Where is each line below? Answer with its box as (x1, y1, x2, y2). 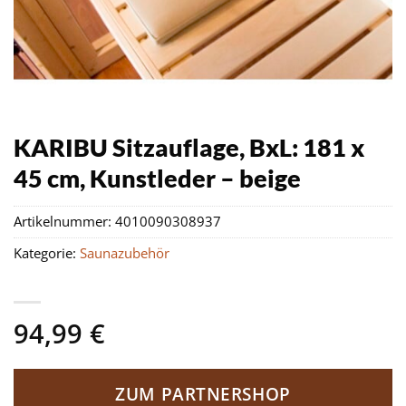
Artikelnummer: (14, 212, 115, 232)
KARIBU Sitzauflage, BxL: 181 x (14, 132, 364, 162)
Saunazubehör (80, 244, 169, 264)
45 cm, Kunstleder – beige (14, 163, 301, 193)
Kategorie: (14, 244, 80, 264)
